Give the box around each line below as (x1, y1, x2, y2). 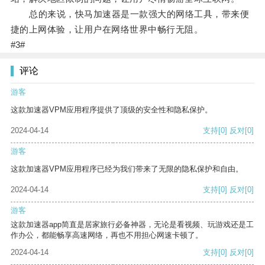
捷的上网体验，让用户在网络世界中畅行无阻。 (10, 24, 203, 35)
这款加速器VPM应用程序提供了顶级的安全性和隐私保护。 (11, 105, 212, 115)
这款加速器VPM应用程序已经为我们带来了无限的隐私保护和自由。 (11, 164, 243, 174)
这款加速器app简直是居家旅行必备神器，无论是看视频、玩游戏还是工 (11, 220, 254, 230)
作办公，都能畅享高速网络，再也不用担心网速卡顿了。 (11, 231, 203, 240)
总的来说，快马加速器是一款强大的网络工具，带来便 (10, 9, 250, 20)
